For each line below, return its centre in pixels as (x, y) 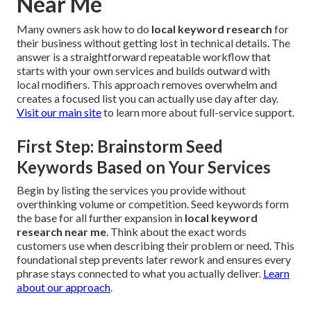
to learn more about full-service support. (198, 112)
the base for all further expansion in (101, 218)
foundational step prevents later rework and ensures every (154, 260)
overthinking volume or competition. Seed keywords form (153, 204)
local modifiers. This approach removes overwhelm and (147, 85)
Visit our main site (59, 112)
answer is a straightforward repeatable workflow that (144, 57)
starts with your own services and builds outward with (143, 71)
